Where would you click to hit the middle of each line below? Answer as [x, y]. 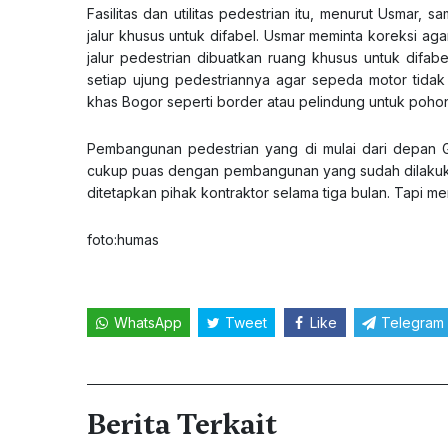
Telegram [412, 323]
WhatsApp [147, 323]
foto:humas [123, 239]
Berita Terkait [182, 424]
